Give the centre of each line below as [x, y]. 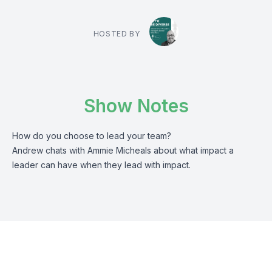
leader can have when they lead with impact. [103, 165]
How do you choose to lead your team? [92, 136]
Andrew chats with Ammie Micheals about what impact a [123, 150]
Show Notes [136, 106]
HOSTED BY [117, 34]
